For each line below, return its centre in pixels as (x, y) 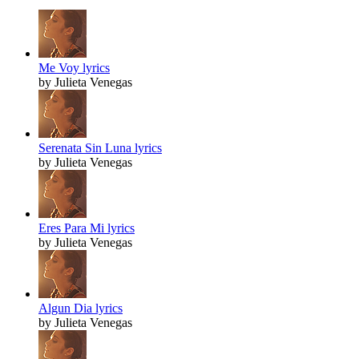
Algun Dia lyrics (81, 309)
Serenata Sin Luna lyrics (100, 148)
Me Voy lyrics (74, 68)
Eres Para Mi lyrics (87, 228)
